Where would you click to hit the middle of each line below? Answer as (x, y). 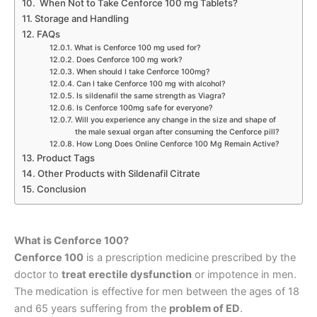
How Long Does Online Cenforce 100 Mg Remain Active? (178, 144)
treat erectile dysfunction (127, 274)
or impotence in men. (244, 274)
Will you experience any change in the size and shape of (175, 120)
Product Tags (65, 158)
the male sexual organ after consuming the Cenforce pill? (177, 132)
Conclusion (62, 189)
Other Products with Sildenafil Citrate (119, 174)
